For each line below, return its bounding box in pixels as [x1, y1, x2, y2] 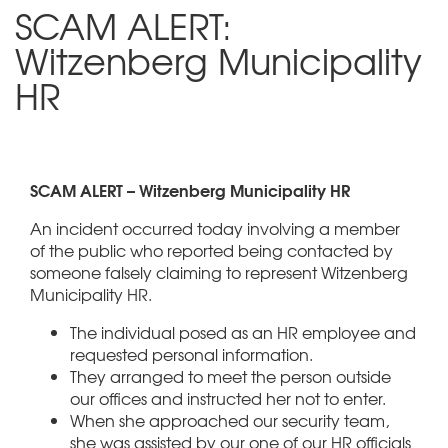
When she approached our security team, [70, 407, 389, 432]
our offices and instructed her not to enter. [70, 385, 386, 410]
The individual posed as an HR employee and [70, 319, 416, 344]
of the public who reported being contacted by [30, 237, 393, 262]
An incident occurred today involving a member [30, 215, 400, 240]
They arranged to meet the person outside [70, 363, 391, 388]
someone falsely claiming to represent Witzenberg [30, 259, 408, 284]
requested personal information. [70, 341, 313, 366]
